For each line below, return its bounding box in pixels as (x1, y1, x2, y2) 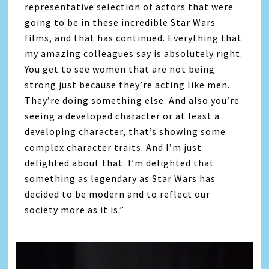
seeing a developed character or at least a (25, 109, 220, 122)
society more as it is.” (25, 203, 125, 216)
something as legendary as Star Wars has (25, 172, 216, 184)
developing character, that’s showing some (25, 125, 226, 138)
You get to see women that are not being (25, 62, 216, 75)
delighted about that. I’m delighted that (25, 156, 215, 169)
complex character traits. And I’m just (25, 141, 202, 153)
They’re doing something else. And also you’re (25, 94, 240, 106)
